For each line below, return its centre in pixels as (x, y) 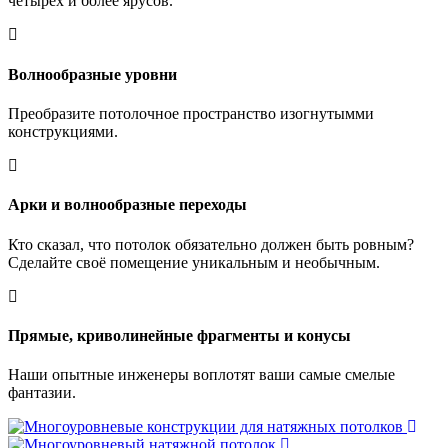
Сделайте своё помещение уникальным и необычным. (194, 262)
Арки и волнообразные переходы (127, 205)
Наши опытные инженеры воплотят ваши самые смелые (201, 375)
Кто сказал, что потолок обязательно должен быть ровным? (211, 244)
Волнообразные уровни (92, 74)
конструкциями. (63, 131)
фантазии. (42, 393)
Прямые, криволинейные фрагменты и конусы (179, 335)
